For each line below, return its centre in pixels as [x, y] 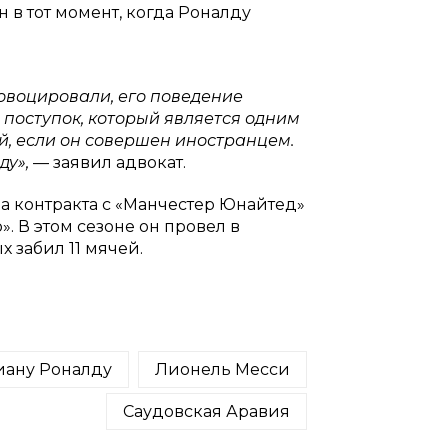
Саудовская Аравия [206, 411]
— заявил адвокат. [109, 162]
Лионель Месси [222, 369]
